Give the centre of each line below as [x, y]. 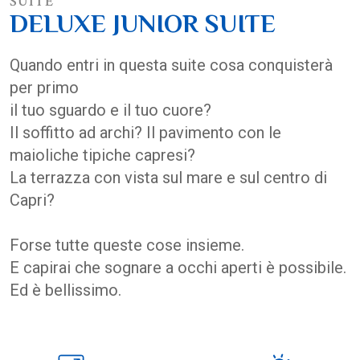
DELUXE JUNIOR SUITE [143, 23]
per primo [44, 87]
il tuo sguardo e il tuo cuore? [110, 110]
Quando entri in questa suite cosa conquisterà [171, 65]
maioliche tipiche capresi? [102, 155]
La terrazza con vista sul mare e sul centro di [168, 177]
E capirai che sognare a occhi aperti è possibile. [178, 267]
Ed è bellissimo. [65, 290]
